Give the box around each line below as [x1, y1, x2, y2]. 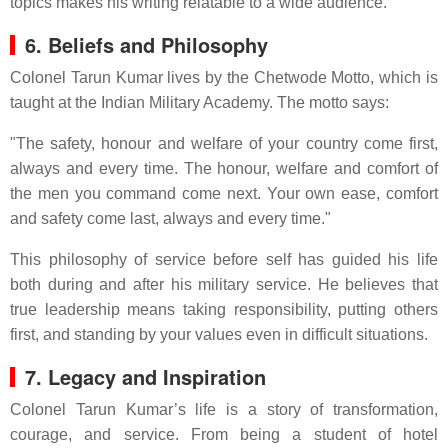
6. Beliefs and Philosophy [25, 30, 268, 59]
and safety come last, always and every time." [10, 210, 331, 227]
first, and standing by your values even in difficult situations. [10, 326, 428, 343]
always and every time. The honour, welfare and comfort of [10, 160, 438, 177]
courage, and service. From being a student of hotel [10, 426, 438, 443]
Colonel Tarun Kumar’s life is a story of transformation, [10, 401, 438, 418]
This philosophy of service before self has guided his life [10, 251, 438, 268]
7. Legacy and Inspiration [25, 362, 266, 391]
